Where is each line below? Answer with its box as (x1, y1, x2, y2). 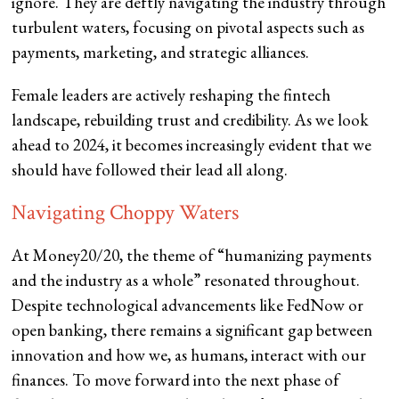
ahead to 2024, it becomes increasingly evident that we (12, 134, 372, 157)
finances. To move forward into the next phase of (12, 369, 340, 392)
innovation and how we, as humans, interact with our (12, 344, 367, 367)
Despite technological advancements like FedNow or (12, 294, 364, 317)
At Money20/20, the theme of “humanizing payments (12, 244, 372, 267)
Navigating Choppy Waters (12, 199, 240, 227)
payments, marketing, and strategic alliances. (12, 41, 310, 64)
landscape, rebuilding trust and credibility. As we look (12, 109, 370, 132)
